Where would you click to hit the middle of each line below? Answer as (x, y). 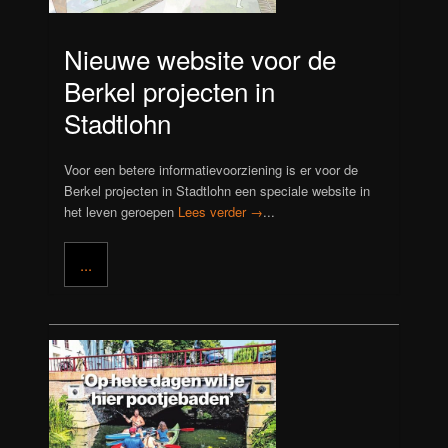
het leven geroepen (121, 212)
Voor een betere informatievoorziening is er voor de (211, 170)
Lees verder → (221, 212)
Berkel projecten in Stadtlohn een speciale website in (217, 191)
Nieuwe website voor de (200, 58)
